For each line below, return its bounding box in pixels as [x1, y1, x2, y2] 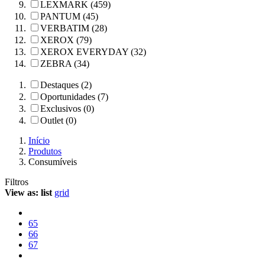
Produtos [28, 146, 62, 156]
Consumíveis [28, 157, 77, 167]
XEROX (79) [40, 35, 92, 45]
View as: [5, 188, 38, 198]
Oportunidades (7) [40, 92, 108, 102]
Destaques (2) [40, 80, 92, 90]
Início [28, 135, 50, 146]
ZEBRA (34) [40, 59, 89, 69]
